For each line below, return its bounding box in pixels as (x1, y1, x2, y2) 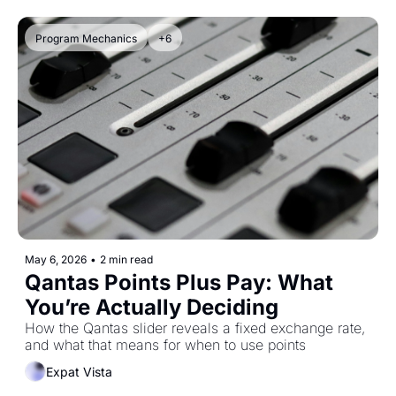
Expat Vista (46, 363, 112, 379)
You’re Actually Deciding (25, 294, 278, 321)
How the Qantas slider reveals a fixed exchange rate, (25, 319, 365, 338)
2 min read (100, 253, 153, 267)
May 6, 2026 (25, 253, 87, 267)
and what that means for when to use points (25, 336, 306, 354)
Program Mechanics (35, 32, 137, 46)
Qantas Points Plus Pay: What (25, 270, 333, 296)
